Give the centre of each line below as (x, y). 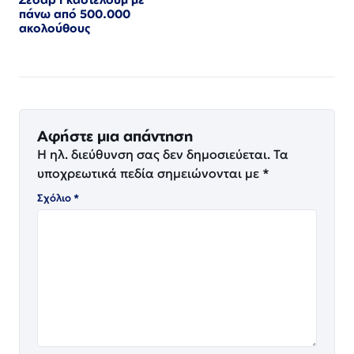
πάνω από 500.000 (75, 13)
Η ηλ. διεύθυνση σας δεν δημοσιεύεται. (154, 154)
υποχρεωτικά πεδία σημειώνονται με (150, 173)
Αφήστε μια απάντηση (115, 135)
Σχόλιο (55, 198)
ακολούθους (55, 28)
